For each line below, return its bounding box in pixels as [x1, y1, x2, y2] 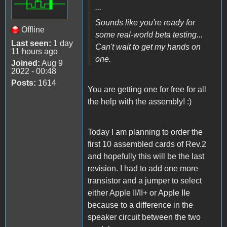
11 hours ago [11, 47, 58, 56]
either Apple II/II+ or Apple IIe [88, 188, 190, 198]
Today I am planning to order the [88, 128, 203, 137]
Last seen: [11, 39, 51, 48]
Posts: [11, 79, 36, 88]
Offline [21, 25, 45, 34]
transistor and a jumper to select [88, 176, 202, 185]
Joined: [11, 59, 40, 68]
